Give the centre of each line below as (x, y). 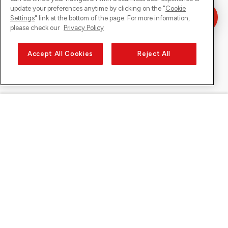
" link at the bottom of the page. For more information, (112, 18)
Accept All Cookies (60, 54)
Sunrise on (114, 113)
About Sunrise (36, 175)
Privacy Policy (84, 28)
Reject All (154, 54)
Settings (22, 18)
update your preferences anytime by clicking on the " (88, 9)
